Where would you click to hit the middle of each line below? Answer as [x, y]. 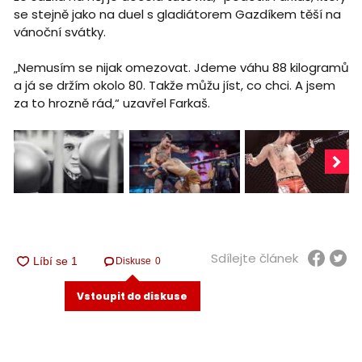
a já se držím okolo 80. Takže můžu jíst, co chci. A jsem [174, 86]
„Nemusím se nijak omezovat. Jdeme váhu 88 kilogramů [181, 68]
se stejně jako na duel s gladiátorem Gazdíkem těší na [177, 15]
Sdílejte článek [254, 258]
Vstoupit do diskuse [133, 296]
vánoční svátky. [59, 32]
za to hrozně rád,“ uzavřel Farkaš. [112, 103]
